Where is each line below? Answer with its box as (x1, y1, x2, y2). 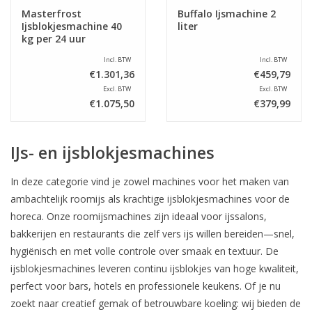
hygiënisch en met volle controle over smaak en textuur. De (10, 244, 279, 258)
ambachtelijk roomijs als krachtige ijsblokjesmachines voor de (10, 192, 290, 205)
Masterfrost (22, 6, 81, 20)
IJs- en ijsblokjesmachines (10, 141, 214, 164)
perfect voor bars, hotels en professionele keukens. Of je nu (10, 279, 281, 292)
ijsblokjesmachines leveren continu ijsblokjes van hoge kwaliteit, (10, 261, 299, 275)
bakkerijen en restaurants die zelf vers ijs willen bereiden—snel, (10, 226, 295, 240)
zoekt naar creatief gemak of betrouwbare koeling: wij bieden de (10, 296, 301, 310)
